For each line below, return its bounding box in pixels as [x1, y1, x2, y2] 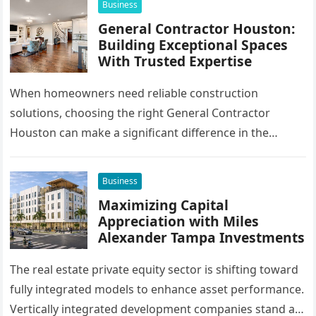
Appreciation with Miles [98, 212, 260, 231]
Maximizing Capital [98, 195, 229, 214]
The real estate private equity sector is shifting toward [10, 262, 299, 277]
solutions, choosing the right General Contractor [10, 105, 271, 121]
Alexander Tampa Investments [98, 228, 305, 247]
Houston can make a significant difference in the [10, 125, 269, 140]
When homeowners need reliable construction [10, 85, 259, 101]
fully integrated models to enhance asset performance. [10, 281, 305, 297]
